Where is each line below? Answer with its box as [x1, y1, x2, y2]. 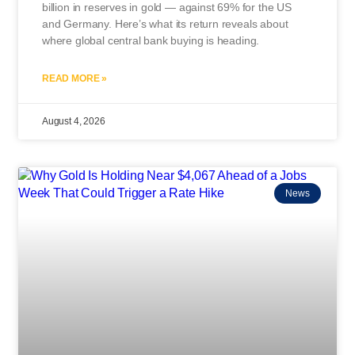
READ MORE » [42, 72, 108, 84]
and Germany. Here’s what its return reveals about [42, 17, 288, 30]
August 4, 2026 [42, 115, 105, 127]
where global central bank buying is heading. [42, 33, 260, 47]
